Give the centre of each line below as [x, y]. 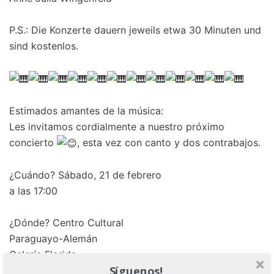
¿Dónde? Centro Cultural [66, 223]
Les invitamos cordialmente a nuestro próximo [117, 126]
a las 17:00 [33, 191]
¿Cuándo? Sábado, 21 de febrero [85, 175]
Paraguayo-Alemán [53, 239]
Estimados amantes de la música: [86, 110]
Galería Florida [43, 255]
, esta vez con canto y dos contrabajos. [169, 142]
